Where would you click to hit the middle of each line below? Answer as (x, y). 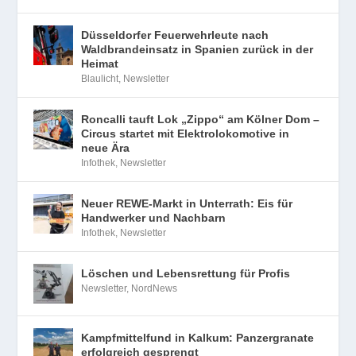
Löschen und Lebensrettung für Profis (186, 274)
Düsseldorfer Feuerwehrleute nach (175, 35)
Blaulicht (100, 79)
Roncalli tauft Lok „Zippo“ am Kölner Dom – (201, 120)
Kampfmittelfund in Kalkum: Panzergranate (198, 338)
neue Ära (106, 148)
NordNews (155, 289)
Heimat (100, 64)
